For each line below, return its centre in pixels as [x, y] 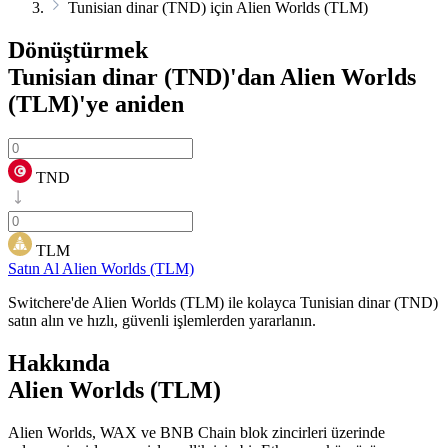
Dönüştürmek [78, 49]
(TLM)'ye [58, 103]
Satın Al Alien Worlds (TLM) [101, 268]
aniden [146, 103]
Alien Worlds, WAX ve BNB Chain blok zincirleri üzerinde [196, 432]
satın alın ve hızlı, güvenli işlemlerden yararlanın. [162, 320]
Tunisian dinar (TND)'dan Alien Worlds [212, 76]
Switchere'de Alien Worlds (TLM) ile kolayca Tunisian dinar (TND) [223, 302]
